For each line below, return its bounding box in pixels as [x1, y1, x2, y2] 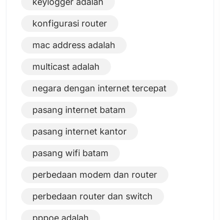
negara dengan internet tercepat [32, 82, 166, 93]
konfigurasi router [32, 18, 107, 28]
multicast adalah [32, 61, 100, 72]
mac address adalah [32, 39, 115, 50]
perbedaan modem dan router [32, 169, 157, 180]
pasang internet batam [32, 104, 126, 115]
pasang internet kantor [32, 126, 127, 137]
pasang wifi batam [32, 147, 109, 158]
